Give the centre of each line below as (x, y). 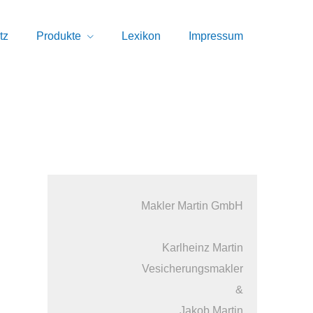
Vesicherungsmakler (192, 269)
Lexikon (141, 36)
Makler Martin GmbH (192, 206)
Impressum (216, 36)
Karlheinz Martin (203, 248)
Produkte (59, 36)
